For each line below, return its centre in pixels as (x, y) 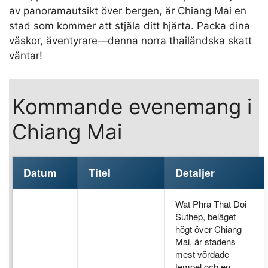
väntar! (26, 56)
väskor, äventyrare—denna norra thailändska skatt (130, 41)
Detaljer (195, 172)
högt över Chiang (208, 229)
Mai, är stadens (205, 241)
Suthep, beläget (205, 216)
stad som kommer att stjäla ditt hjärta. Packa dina (130, 26)
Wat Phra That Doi (211, 203)
